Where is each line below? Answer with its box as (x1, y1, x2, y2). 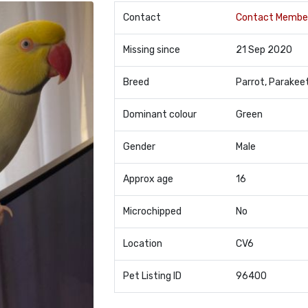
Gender (122, 141, 155, 153)
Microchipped (122, 206, 181, 217)
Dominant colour (122, 109, 197, 120)
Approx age (122, 173, 173, 185)
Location (122, 238, 162, 250)
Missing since (122, 44, 180, 56)
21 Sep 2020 (235, 44, 292, 56)
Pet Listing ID (122, 270, 181, 282)
